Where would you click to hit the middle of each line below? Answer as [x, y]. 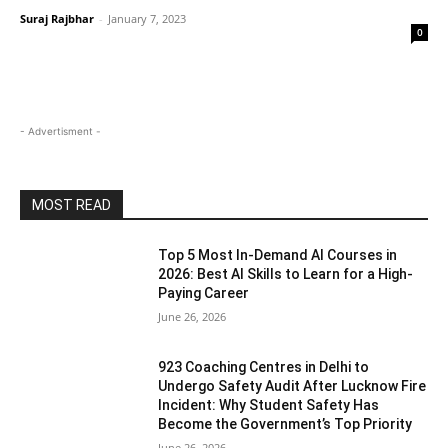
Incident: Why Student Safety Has [269, 404]
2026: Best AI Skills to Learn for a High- [286, 274]
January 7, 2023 [147, 18]
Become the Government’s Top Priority [285, 423]
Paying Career [204, 293]
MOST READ [71, 205]
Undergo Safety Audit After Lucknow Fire [292, 385]
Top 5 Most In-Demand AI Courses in [278, 255]
